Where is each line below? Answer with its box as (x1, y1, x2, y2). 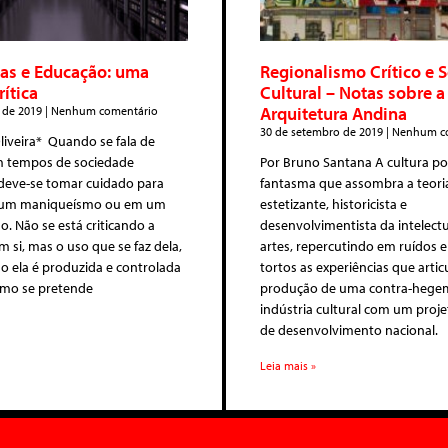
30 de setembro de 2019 (260, 123, 386, 139)
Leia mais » (260, 357, 316, 373)
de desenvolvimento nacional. (260, 320, 438, 339)
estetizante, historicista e (260, 194, 407, 213)
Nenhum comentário (48, 102, 158, 118)
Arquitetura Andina (260, 101, 407, 125)
